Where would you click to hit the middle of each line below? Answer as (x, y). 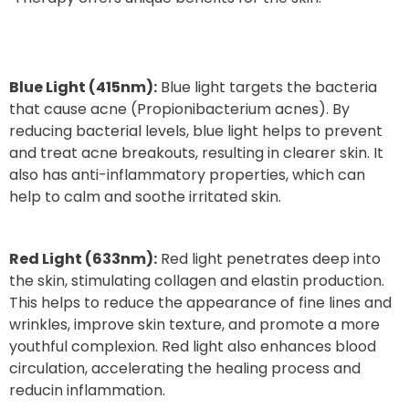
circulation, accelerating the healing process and (185, 368)
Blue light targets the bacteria (267, 87)
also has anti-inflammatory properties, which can (187, 174)
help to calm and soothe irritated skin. (145, 196)
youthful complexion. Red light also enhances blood (193, 346)
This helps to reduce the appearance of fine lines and (200, 302)
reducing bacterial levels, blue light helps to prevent (196, 131)
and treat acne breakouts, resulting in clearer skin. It (196, 152)
